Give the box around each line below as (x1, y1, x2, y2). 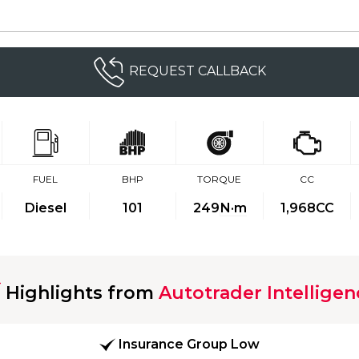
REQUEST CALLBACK (129, 63, 266, 79)
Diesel (24, 200, 67, 216)
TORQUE (197, 173, 242, 185)
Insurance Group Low (119, 337, 260, 353)
